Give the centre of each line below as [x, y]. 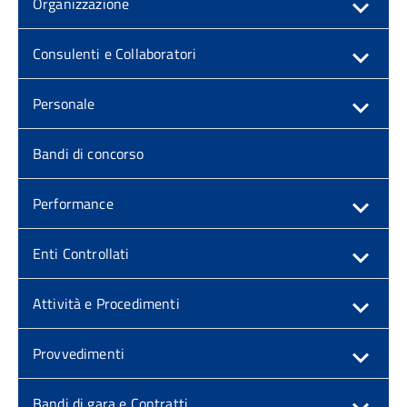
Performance [73, 203]
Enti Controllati [81, 253]
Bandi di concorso [88, 154]
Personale [64, 104]
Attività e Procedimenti [106, 303]
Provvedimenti [79, 353]
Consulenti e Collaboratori [115, 54]
